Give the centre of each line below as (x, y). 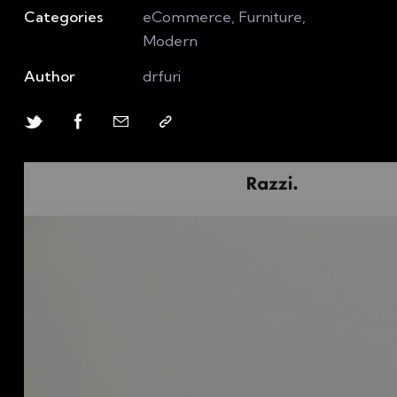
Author (50, 76)
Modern (171, 41)
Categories (63, 17)
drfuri (162, 76)
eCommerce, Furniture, (225, 17)
